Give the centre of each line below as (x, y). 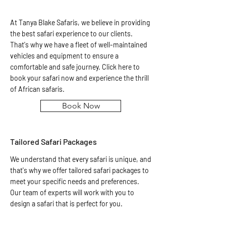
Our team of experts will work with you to (72, 192)
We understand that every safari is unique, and (81, 159)
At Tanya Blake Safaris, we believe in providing (80, 22)
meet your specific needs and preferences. (75, 181)
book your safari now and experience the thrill (79, 78)
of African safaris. (37, 89)
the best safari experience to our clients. (71, 34)
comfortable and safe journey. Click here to (75, 67)
